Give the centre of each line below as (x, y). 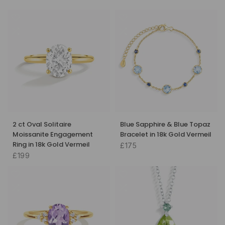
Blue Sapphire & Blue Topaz (165, 124)
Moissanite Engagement (53, 134)
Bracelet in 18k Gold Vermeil (166, 134)
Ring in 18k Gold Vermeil (51, 144)
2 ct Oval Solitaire (42, 124)
